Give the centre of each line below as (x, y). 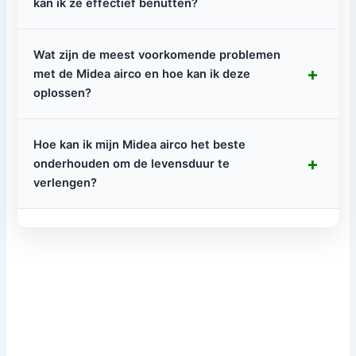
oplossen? (63, 93)
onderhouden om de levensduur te (132, 163)
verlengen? (66, 182)
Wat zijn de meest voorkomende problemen (157, 54)
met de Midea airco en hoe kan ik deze (142, 74)
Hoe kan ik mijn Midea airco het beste (140, 144)
